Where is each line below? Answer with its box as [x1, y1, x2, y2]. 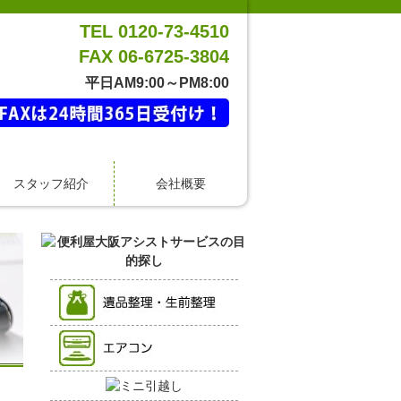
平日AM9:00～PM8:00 [85, 75, 229, 90]
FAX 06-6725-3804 [79, 47, 229, 66]
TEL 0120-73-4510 [80, 21, 229, 41]
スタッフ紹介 [13, 176, 89, 191]
